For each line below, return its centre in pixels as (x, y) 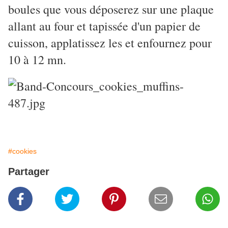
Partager (29, 172)
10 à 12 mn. (37, 60)
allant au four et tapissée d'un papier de (104, 26)
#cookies (22, 151)
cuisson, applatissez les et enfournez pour (110, 43)
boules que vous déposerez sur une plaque (111, 9)
